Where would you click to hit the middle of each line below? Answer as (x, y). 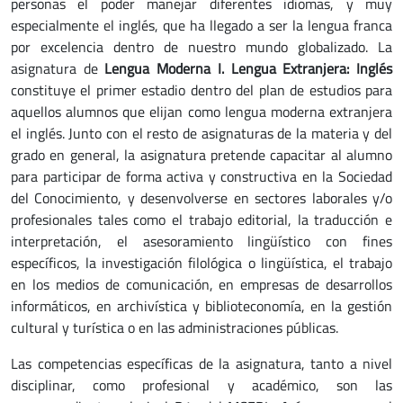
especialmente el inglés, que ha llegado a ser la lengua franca (201, 25)
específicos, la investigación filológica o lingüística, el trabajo (201, 263)
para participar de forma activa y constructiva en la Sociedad (201, 176)
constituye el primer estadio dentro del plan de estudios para (201, 90)
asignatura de (58, 68)
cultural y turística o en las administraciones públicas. (175, 327)
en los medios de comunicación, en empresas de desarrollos (201, 284)
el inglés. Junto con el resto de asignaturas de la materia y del (201, 133)
